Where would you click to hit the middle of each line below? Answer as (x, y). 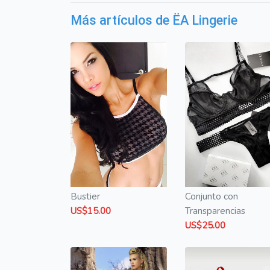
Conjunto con (212, 197)
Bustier (85, 197)
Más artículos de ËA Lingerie (154, 20)
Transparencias (215, 211)
